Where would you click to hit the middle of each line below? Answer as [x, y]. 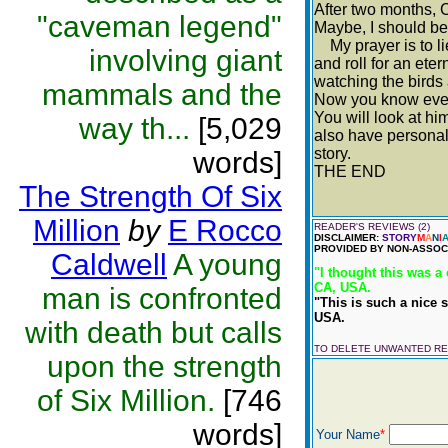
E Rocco [225, 230]
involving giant [185, 60]
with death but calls [153, 332]
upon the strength [164, 366]
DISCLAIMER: [348, 237]
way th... [134, 128]
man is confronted [162, 298]
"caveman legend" [159, 26]
